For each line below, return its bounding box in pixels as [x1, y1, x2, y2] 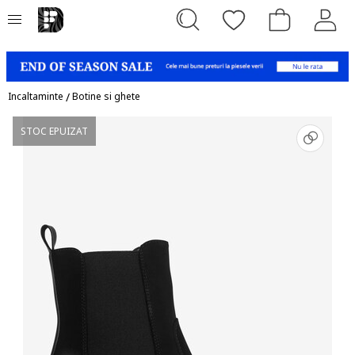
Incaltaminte [8, 89, 63, 103]
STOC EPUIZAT [21, 124, 88, 138]
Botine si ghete [72, 89, 140, 103]
